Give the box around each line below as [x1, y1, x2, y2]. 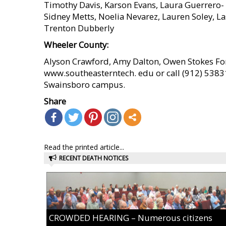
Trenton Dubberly [44, 22, 114, 34]
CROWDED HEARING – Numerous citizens [49, 212, 212, 223]
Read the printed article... [44, 142, 124, 152]
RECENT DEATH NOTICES [59, 154, 128, 162]
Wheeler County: [44, 39, 108, 50]
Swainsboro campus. [44, 79, 125, 90]
